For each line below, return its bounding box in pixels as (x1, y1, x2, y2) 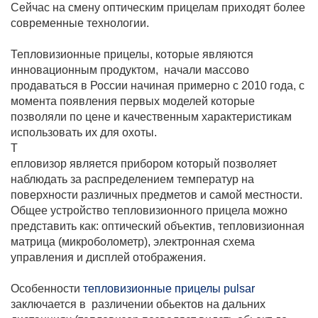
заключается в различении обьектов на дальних (11, 298, 265, 310)
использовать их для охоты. (11, 126, 157, 138)
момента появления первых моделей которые (11, 95, 255, 107)
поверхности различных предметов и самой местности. (11, 189, 302, 201)
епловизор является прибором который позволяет (11, 158, 280, 170)
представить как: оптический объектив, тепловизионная (11, 220, 305, 232)
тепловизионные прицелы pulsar (83, 283, 255, 295)
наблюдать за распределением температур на (11, 173, 254, 185)
